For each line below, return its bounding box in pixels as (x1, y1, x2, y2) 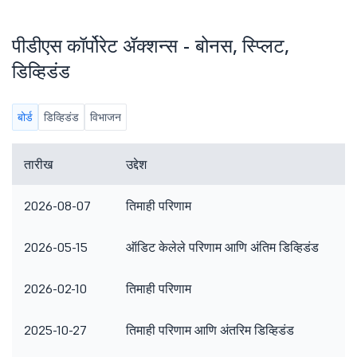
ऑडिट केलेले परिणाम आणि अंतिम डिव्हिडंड (126, 239, 319, 255)
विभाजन (90, 110, 121, 124)
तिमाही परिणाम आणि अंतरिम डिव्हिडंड (126, 322, 294, 338)
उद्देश (126, 156, 147, 172)
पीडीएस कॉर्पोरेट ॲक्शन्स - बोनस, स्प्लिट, (12, 33, 289, 58)
